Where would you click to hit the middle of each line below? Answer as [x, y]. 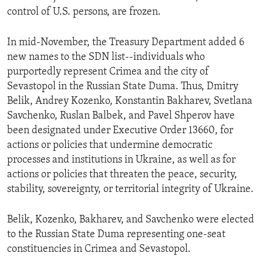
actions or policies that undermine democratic [110, 146]
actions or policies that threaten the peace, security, [122, 175]
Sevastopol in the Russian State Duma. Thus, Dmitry [123, 87]
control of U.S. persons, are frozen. [84, 12]
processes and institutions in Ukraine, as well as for [121, 160]
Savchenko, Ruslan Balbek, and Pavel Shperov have [121, 116]
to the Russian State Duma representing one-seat [116, 235]
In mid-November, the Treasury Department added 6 [126, 43]
